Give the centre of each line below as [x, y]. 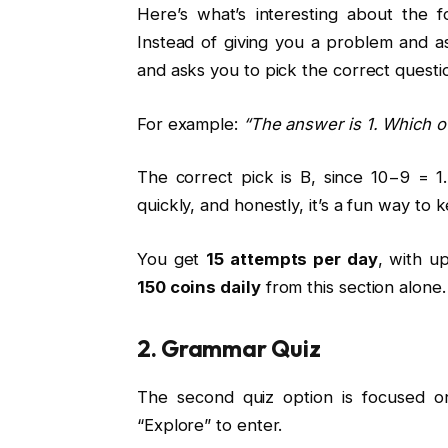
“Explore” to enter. [209, 425]
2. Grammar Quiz [228, 348]
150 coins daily [198, 286]
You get [171, 258]
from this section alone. [353, 286]
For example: [189, 123]
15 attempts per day [292, 258]
